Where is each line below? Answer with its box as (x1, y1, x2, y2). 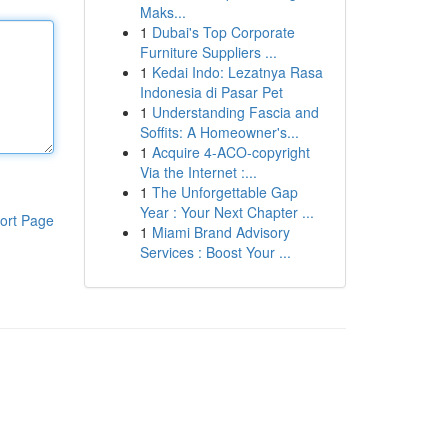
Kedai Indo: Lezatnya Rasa (151, 62, 323, 82)
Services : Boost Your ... (139, 242, 291, 262)
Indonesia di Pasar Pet (139, 82, 283, 102)
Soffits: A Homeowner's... (139, 122, 299, 142)
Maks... (139, 2, 186, 22)
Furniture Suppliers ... (139, 42, 277, 62)
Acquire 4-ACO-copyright (151, 142, 310, 162)
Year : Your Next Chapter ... (139, 202, 314, 222)
